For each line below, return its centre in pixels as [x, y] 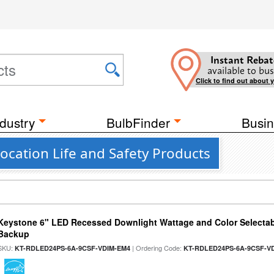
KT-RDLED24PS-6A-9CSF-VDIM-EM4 [73, 248]
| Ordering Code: [157, 248]
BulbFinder [138, 122]
